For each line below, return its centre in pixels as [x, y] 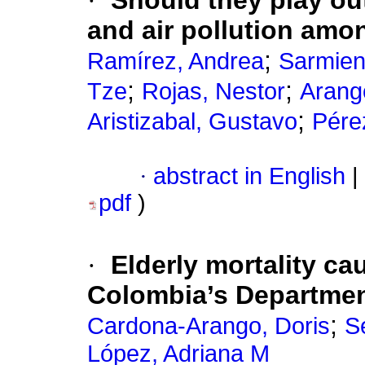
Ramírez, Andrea [176, 62]
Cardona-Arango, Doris [209, 326]
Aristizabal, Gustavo [192, 122]
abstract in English [249, 176]
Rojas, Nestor [213, 92]
